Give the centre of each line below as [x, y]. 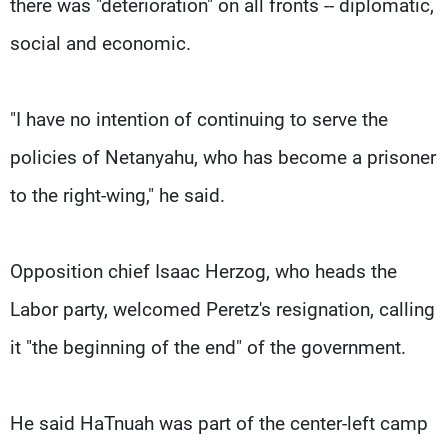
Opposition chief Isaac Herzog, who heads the [203, 271]
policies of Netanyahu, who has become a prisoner [223, 157]
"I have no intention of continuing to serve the [199, 119]
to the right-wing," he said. [117, 195]
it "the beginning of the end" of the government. [208, 347]
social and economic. [100, 43]
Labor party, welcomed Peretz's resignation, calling [222, 309]
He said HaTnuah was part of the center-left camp [219, 423]
